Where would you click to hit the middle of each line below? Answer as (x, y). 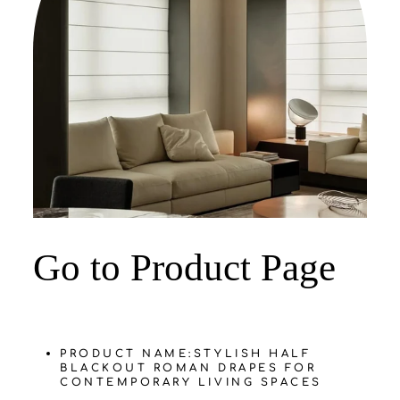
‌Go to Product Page (184, 267)
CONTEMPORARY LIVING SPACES (191, 382)
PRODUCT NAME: (127, 354)
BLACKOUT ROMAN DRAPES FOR (188, 368)
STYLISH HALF (252, 354)
